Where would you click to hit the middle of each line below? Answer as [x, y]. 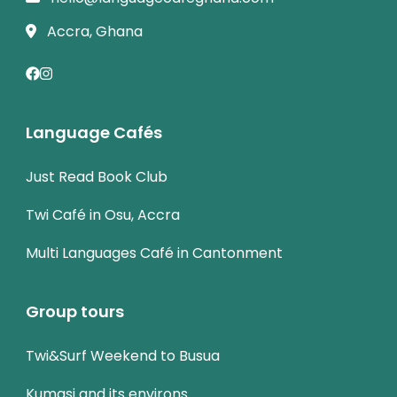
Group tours [75, 312]
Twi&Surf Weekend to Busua [123, 356]
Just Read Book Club [97, 177]
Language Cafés [94, 133]
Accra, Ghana [95, 32]
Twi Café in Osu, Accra [103, 215]
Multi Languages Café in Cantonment [154, 253]
